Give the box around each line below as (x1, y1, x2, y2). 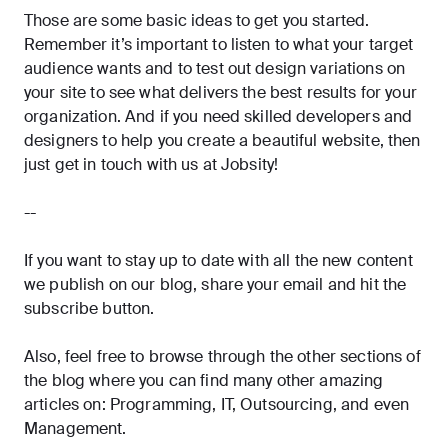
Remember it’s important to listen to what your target (24, 34, 414, 56)
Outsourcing (240, 394, 333, 416)
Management (24, 418, 123, 440)
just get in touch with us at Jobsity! (24, 154, 279, 176)
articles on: (24, 394, 110, 416)
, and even (332, 394, 410, 416)
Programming (109, 394, 213, 416)
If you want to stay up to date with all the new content (24, 250, 413, 272)
